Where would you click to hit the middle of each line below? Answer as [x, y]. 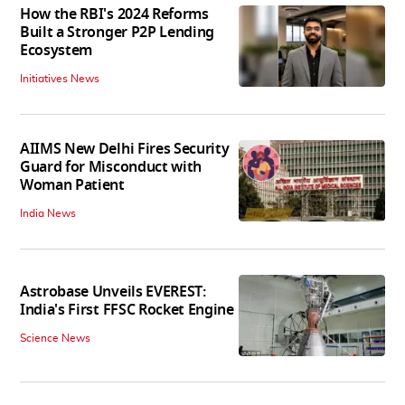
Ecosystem [57, 50]
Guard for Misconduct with [111, 167]
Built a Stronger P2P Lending [118, 32]
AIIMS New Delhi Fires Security [125, 149]
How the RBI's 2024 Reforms [114, 14]
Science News [55, 339]
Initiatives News [60, 78]
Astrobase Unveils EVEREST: [113, 292]
